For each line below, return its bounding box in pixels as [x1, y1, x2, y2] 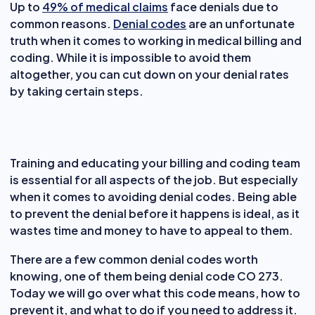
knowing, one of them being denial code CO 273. [10, 269, 283, 283]
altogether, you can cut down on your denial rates [10, 67, 289, 82]
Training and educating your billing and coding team [10, 155, 300, 170]
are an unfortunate [186, 16, 295, 31]
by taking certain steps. [10, 84, 143, 98]
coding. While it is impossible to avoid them [10, 50, 251, 65]
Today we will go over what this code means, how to [10, 285, 300, 300]
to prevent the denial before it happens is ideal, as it [10, 206, 300, 221]
